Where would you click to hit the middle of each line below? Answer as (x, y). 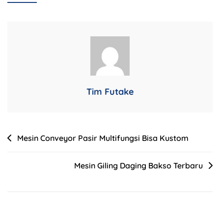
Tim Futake (110, 91)
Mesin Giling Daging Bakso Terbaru (138, 165)
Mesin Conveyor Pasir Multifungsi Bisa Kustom (103, 138)
